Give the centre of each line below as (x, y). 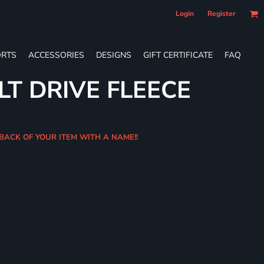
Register (222, 14)
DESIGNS (114, 55)
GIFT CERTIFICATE (178, 55)
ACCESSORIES (56, 55)
